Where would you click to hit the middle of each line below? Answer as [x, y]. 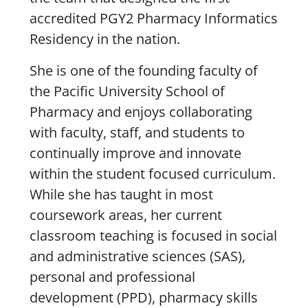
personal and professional [112, 276]
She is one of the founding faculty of [143, 70]
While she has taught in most [121, 194]
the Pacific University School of [127, 91]
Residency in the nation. [104, 38]
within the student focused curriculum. [152, 173]
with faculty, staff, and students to [137, 132]
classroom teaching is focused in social [153, 235]
